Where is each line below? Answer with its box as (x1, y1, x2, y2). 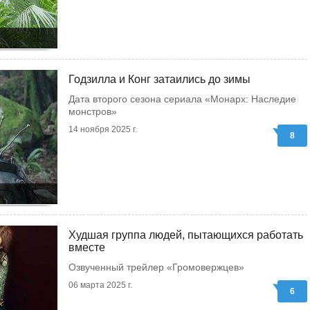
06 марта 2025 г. (69, 280, 132, 290)
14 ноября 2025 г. (69, 125, 137, 134)
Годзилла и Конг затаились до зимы (69, 73, 250, 85)
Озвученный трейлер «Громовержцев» (69, 262, 244, 273)
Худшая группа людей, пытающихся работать (69, 229, 303, 241)
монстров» (69, 106, 117, 117)
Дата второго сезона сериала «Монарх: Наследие (69, 93, 296, 104)
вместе (69, 241, 105, 253)
